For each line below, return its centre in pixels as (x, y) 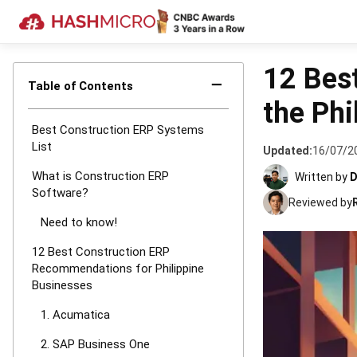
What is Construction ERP (100, 176)
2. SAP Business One (95, 344)
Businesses (62, 285)
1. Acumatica (75, 315)
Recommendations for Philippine (118, 269)
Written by (321, 177)
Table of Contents (80, 86)
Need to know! (79, 222)
